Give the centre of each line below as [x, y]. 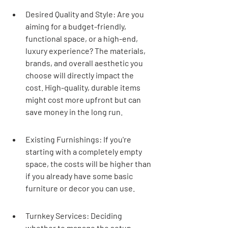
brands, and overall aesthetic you [85, 63]
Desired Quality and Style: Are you [85, 14]
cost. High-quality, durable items [84, 87]
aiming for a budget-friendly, [77, 26]
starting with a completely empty [84, 151]
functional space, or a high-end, [82, 38]
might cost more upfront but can [84, 99]
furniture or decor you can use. [80, 188]
